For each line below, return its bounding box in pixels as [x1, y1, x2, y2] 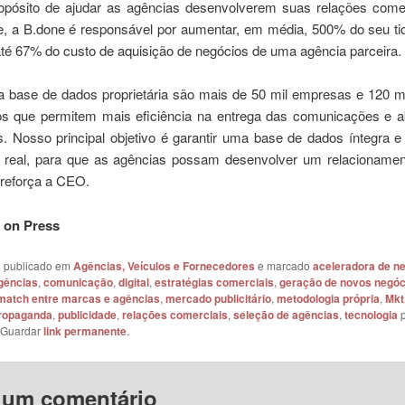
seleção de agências [232, 306, 339, 324]
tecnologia [344, 306, 398, 324]
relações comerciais [121, 306, 228, 324]
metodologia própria [276, 290, 380, 307]
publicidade [57, 306, 117, 324]
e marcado [254, 258, 313, 274]
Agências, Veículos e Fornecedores [72, 258, 255, 275]
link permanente [42, 323, 127, 340]
